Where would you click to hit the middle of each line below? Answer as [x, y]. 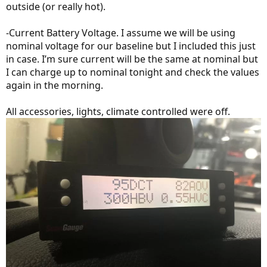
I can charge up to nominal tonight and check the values [133, 72]
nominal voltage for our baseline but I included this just [131, 46]
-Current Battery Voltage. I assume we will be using [121, 33]
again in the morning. [55, 85]
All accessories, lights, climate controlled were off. [118, 111]
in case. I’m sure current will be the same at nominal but [132, 59]
